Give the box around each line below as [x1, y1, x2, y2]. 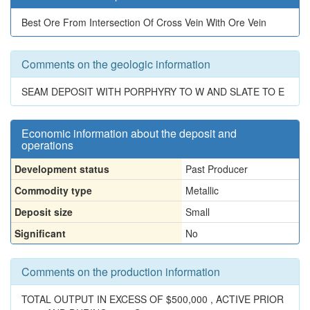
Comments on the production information [21, 264, 220, 280]
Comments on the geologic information [21, 56, 210, 72]
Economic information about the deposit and [21, 125, 237, 141]
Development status [15, 162, 109, 176]
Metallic [185, 183, 219, 197]
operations [21, 137, 73, 153]
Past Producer [185, 162, 248, 176]
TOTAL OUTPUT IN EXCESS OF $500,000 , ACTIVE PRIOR [21, 292, 284, 306]
